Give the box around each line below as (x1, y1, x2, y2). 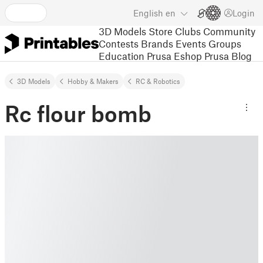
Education (99, 49, 144, 62)
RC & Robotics (136, 77, 180, 85)
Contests (99, 37, 139, 49)
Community (203, 25, 255, 37)
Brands (141, 37, 173, 49)
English (133, 8, 163, 18)
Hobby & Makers (68, 77, 119, 85)
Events (176, 37, 206, 49)
